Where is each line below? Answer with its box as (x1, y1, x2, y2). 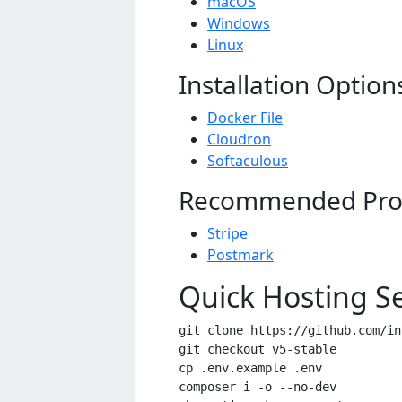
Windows (207, 13, 270, 33)
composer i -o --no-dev (179, 379, 336, 394)
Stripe (207, 223, 248, 243)
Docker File (207, 107, 283, 127)
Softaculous (207, 150, 288, 170)
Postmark (207, 244, 274, 265)
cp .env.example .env (179, 360, 322, 375)
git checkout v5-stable (179, 341, 336, 356)
